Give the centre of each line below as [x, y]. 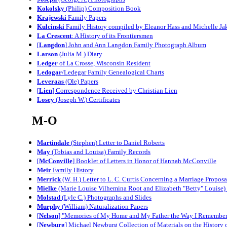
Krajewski [52, 18]
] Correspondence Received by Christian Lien [115, 91]
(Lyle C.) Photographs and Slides [106, 197]
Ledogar [49, 72]
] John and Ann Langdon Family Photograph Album [136, 45]
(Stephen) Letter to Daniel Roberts [117, 142]
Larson [47, 54]
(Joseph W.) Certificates [87, 100]
